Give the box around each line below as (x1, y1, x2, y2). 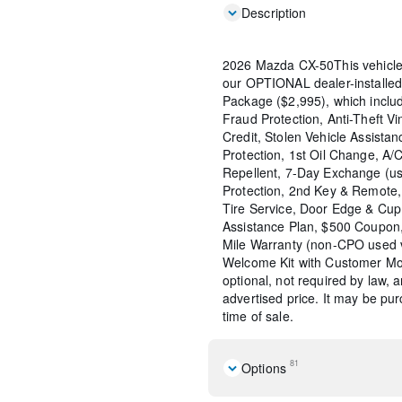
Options (241, 358, 286, 377)
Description (241, 3, 307, 22)
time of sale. (223, 306, 293, 325)
